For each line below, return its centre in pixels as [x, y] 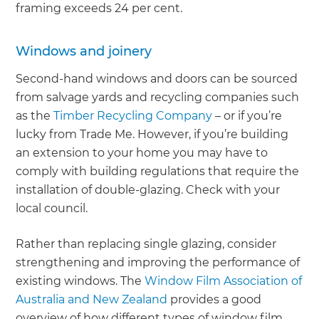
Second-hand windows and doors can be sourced [157, 79]
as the [35, 116]
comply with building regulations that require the [158, 172]
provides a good [215, 300]
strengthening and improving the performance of [158, 263]
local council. [52, 209]
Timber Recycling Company [133, 116]
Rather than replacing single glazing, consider [146, 244]
